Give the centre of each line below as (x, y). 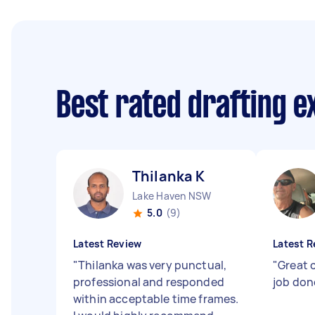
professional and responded (149, 282)
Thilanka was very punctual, (153, 265)
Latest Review (108, 244)
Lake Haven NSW (172, 196)
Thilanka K (169, 176)
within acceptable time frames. (156, 299)
